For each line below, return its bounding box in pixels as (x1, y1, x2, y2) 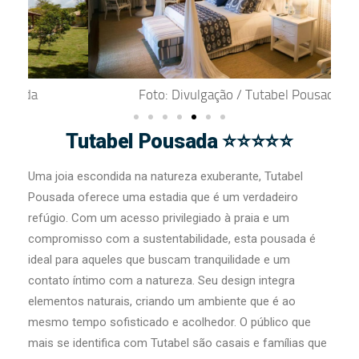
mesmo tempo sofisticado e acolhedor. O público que (28, 315, 311, 330)
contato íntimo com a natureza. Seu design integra (28, 273, 295, 288)
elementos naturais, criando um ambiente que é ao (28, 294, 296, 309)
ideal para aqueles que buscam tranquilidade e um (28, 252, 290, 268)
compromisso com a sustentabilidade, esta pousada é (28, 232, 316, 247)
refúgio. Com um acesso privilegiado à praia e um (28, 211, 289, 226)
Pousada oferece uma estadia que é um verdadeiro (28, 190, 298, 205)
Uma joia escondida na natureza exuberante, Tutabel (28, 169, 303, 184)
